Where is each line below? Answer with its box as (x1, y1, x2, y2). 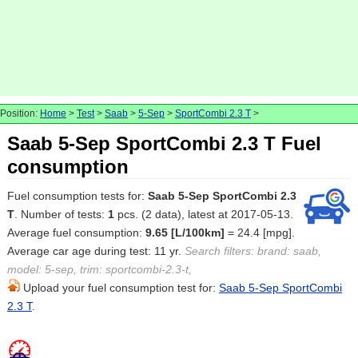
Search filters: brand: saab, (184, 245, 321, 257)
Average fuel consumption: (6, 226, 145, 239)
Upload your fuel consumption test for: (19, 281, 219, 294)
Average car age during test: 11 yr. (6, 245, 185, 257)
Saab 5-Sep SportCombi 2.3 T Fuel (6, 133, 321, 154)
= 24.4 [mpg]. (224, 226, 295, 239)
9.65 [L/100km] (145, 226, 225, 239)
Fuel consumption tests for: (6, 189, 148, 202)
